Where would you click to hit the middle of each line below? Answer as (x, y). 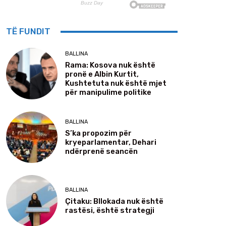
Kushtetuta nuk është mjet (116, 83)
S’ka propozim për (98, 133)
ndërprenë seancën (101, 151)
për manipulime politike (108, 92)
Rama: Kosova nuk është (110, 65)
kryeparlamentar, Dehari (111, 142)
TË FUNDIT (28, 32)
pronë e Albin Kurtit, (102, 74)
